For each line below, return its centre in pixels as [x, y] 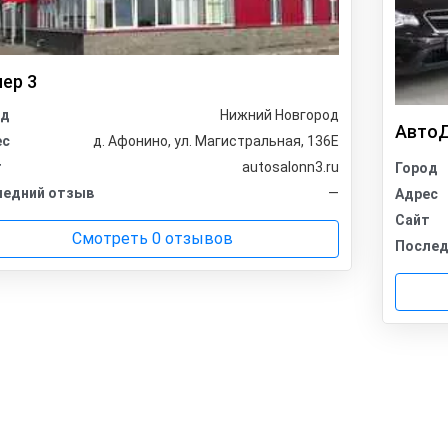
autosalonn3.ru [290, 167]
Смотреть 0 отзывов [153, 239]
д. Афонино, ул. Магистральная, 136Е [215, 141]
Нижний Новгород [279, 115]
